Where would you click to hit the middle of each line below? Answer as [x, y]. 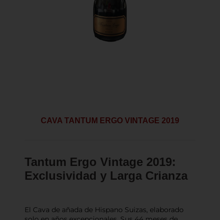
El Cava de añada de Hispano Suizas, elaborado [104, 209]
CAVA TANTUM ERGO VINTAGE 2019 [110, 121]
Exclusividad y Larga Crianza [106, 176]
